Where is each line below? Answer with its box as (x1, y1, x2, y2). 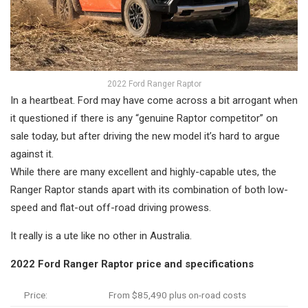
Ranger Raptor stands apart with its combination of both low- (10, 184, 288, 197)
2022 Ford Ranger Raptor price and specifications (10, 258, 254, 271)
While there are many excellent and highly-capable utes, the (10, 166, 276, 179)
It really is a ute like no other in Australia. (10, 230, 192, 243)
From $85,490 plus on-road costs (109, 289, 246, 301)
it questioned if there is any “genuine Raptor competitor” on (10, 112, 278, 125)
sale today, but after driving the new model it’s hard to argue (10, 130, 280, 143)
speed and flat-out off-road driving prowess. (10, 201, 211, 214)
